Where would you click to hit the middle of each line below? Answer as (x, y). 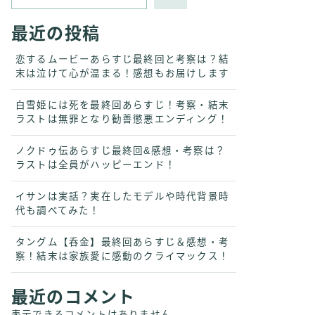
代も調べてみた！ (58, 211)
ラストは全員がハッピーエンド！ (96, 165)
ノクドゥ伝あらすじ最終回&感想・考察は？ (121, 151)
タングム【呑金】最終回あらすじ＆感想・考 (122, 242)
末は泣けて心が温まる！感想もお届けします (122, 73)
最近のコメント (73, 297)
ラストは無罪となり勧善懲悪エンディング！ (122, 119)
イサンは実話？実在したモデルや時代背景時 (122, 197)
